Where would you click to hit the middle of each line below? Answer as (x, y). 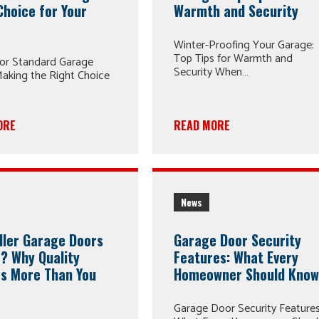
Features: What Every (236, 257)
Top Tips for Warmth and (234, 59)
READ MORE (202, 126)
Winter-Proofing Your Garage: (244, 46)
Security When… (211, 73)
